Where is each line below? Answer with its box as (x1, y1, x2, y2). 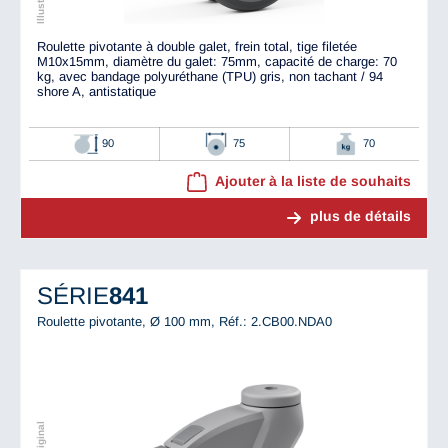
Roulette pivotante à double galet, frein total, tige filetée (37, 39, 357, 55)
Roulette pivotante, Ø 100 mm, (37, 313, 219, 329)
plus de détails (310, 208, 411, 225)
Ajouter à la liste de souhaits (215, 173, 411, 190)
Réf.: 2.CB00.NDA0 (219, 313, 332, 329)
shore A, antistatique (37, 84, 156, 100)
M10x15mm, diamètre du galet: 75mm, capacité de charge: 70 (37, 54, 397, 70)
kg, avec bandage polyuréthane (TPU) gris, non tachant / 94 (37, 69, 383, 85)
